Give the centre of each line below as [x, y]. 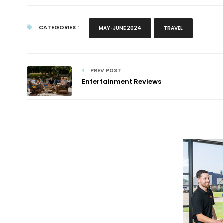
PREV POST [105, 70]
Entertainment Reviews [121, 81]
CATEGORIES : [58, 27]
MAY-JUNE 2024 [120, 28]
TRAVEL [173, 28]
